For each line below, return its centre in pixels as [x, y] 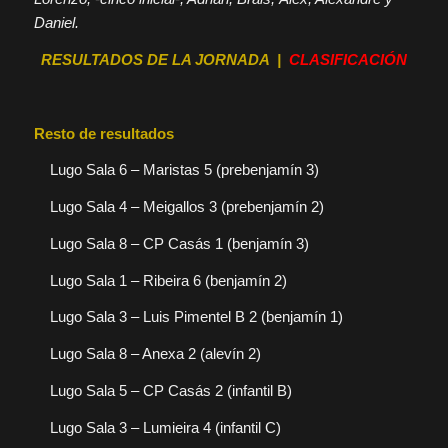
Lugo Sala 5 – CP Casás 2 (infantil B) [170, 390]
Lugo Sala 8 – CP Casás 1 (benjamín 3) [179, 243]
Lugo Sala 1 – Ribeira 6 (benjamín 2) [168, 280]
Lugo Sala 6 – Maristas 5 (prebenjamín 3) [184, 170]
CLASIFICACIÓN [347, 60]
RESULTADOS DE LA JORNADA [154, 60]
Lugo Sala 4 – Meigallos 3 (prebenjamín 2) [186, 207]
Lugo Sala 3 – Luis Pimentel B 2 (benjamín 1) [196, 317]
